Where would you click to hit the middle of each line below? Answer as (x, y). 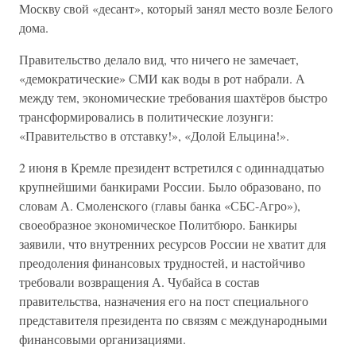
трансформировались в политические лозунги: (146, 116)
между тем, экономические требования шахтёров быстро (173, 97)
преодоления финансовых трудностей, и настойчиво (162, 263)
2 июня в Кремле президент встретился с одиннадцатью (172, 167)
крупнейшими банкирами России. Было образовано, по (170, 186)
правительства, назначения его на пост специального (164, 301)
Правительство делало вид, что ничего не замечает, (159, 59)
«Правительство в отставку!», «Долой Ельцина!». (154, 135)
